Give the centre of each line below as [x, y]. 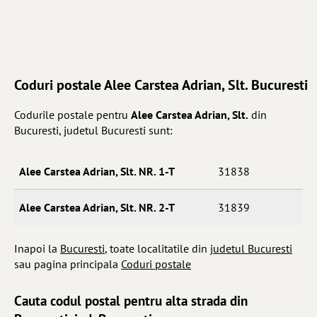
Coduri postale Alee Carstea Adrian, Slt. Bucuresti [161, 85]
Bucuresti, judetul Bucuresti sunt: [93, 130]
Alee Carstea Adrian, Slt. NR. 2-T [94, 207]
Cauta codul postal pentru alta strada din [131, 300]
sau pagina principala [68, 264]
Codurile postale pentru [73, 115]
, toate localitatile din [157, 248]
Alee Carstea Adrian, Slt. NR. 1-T [94, 171]
